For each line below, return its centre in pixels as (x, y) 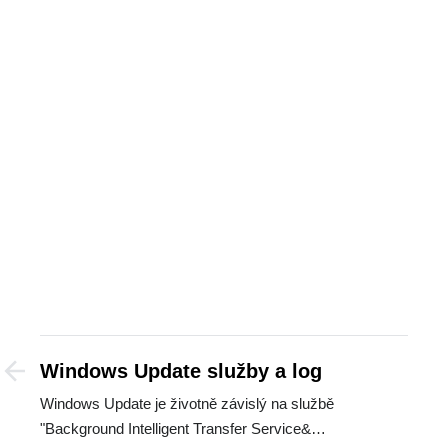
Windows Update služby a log (181, 370)
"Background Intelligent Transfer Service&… (183, 428)
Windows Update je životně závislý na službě (187, 403)
